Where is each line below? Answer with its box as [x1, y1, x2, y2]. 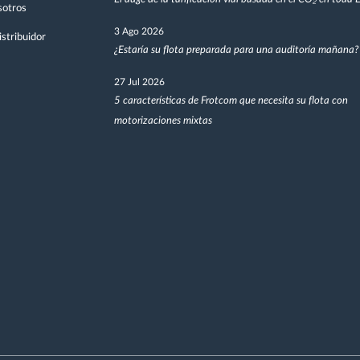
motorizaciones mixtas [113, 116, 212, 127]
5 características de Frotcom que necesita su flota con [113, 96, 348, 107]
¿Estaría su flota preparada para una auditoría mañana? [113, 45, 358, 56]
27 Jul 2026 [113, 77, 165, 88]
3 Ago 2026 [113, 27, 164, 37]
